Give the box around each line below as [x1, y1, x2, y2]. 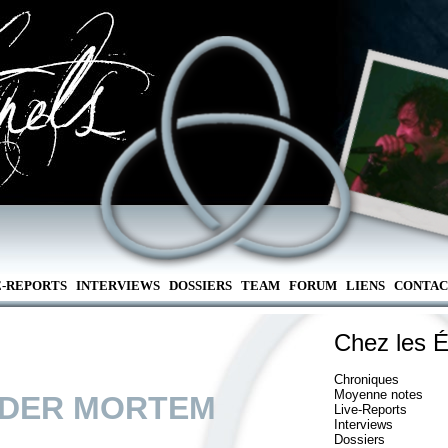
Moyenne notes [334, 387, 423, 402]
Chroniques [334, 372, 399, 387]
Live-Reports [334, 402, 407, 417]
